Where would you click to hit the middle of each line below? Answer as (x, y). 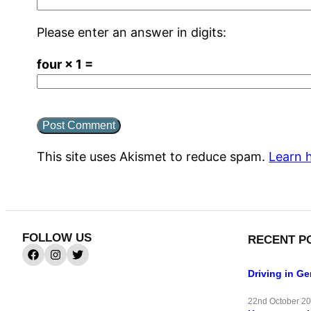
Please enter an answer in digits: (132, 32)
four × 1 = (65, 64)
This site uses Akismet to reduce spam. (153, 156)
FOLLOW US (57, 238)
